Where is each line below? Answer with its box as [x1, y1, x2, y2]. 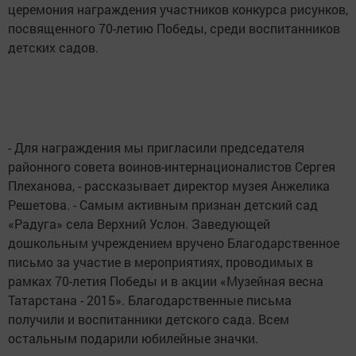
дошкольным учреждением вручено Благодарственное [8, 234, 339, 251]
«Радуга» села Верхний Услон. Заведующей [8, 215, 270, 232]
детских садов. [8, 39, 99, 56]
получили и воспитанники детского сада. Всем [8, 311, 289, 327]
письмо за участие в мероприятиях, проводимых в [8, 253, 313, 270]
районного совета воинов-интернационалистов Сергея [8, 158, 335, 175]
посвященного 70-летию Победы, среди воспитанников [8, 20, 340, 37]
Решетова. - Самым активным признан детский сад [8, 196, 318, 213]
